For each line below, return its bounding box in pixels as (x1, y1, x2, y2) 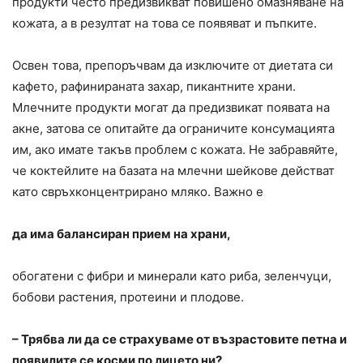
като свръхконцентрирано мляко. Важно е (12, 184, 263, 200)
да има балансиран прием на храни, (12, 226, 231, 242)
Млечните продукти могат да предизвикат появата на (12, 100, 330, 116)
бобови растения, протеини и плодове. (12, 289, 244, 305)
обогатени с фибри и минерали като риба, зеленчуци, (12, 268, 331, 284)
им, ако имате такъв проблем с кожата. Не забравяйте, (12, 142, 338, 158)
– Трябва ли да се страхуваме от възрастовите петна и (12, 331, 347, 348)
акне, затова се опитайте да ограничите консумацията (12, 121, 335, 137)
